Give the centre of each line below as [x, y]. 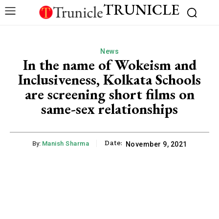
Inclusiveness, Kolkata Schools [109, 79]
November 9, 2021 [156, 144]
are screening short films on [109, 94]
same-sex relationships [109, 109]
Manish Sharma [65, 143]
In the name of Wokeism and [109, 65]
